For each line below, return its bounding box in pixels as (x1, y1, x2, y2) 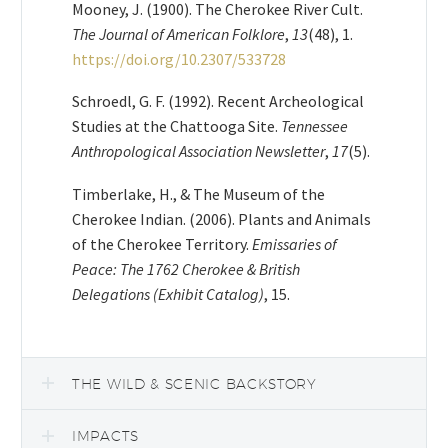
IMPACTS (72, 428, 139, 445)
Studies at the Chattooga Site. (72, 116, 281, 137)
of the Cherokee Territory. (72, 233, 252, 254)
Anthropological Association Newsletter (72, 141, 325, 162)
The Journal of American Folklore (72, 23, 285, 44)
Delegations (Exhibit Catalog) (72, 283, 264, 304)
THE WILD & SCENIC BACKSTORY (72, 376, 317, 393)
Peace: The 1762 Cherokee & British (72, 258, 300, 279)
